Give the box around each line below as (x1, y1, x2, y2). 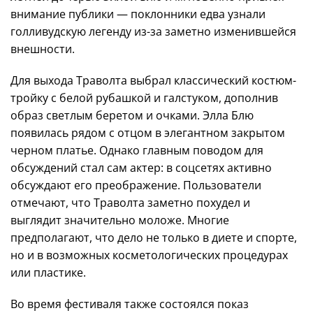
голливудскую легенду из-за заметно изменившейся (10, 24, 296, 40)
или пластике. (10, 265, 86, 281)
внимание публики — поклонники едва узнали (10, 6, 265, 22)
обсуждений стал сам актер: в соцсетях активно (10, 160, 272, 176)
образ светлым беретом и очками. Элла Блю (10, 108, 254, 124)
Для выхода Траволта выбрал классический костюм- (10, 73, 296, 89)
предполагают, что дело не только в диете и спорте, (10, 230, 297, 246)
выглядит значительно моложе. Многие (10, 212, 229, 228)
